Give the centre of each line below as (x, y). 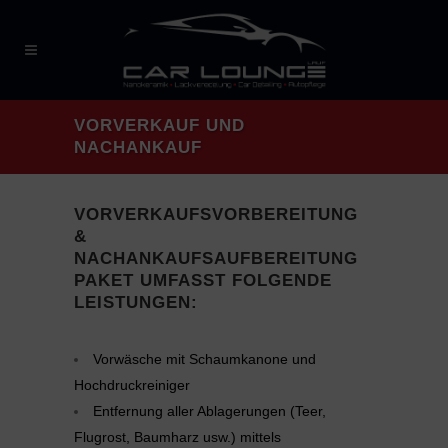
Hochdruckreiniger (132, 385)
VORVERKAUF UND (159, 125)
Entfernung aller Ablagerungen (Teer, (209, 411)
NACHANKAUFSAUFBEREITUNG (216, 258)
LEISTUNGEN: (136, 302)
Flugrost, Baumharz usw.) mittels (177, 437)
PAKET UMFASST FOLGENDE (203, 280)
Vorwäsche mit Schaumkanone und (204, 359)
